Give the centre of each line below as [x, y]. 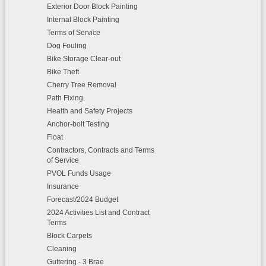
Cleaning [61, 249]
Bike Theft [63, 72]
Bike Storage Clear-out [83, 59]
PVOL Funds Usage [79, 173]
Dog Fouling [66, 46]
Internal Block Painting [83, 20]
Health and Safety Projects [89, 111]
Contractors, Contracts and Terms [100, 150]
